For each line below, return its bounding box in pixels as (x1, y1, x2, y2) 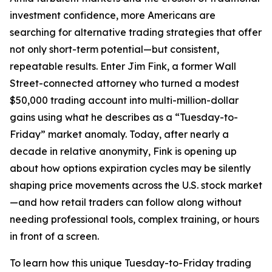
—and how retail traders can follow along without (10, 196, 242, 208)
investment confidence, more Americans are (10, 9, 216, 21)
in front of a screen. (10, 230, 99, 242)
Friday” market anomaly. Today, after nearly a (10, 128, 229, 140)
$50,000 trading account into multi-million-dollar (10, 94, 239, 106)
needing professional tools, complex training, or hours (10, 213, 259, 225)
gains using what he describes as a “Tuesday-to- (10, 111, 238, 123)
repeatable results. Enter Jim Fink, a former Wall (10, 60, 236, 72)
